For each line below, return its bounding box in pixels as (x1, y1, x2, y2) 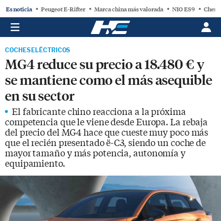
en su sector (5, 86, 74, 104)
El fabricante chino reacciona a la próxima (12, 105, 186, 117)
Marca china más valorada (94, 4, 163, 13)
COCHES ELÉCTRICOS (5, 46, 71, 54)
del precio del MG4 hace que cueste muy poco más (5, 125, 209, 138)
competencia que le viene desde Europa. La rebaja (5, 115, 208, 128)
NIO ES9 (172, 4, 195, 13)
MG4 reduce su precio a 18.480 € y (5, 55, 204, 72)
